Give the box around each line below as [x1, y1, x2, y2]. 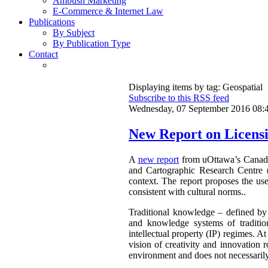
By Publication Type [53, 38, 130, 49]
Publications [29, 17, 75, 28]
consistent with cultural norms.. [129, 187, 246, 197]
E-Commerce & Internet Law [53, 6, 163, 17]
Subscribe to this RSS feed [129, 93, 229, 103]
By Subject [53, 28, 95, 38]
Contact [29, 49, 58, 60]
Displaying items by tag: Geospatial [129, 82, 263, 93]
